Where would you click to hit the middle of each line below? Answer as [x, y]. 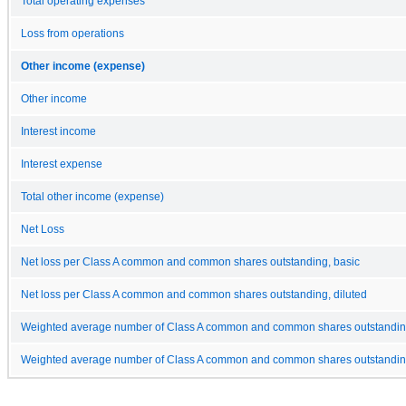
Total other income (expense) [92, 196]
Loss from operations [72, 33]
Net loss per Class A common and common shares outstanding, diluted [194, 294]
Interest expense [62, 164]
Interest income [58, 131]
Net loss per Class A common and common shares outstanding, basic [190, 261]
